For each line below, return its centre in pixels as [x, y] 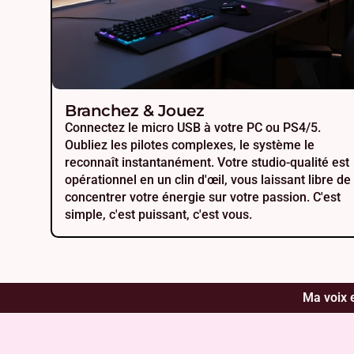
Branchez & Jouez [134, 111]
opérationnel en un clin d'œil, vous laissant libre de [208, 180]
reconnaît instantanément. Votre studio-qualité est [207, 163]
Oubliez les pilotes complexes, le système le [190, 145]
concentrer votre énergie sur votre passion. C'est [203, 198]
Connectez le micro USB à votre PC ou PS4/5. [193, 128]
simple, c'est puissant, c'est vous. [158, 215]
